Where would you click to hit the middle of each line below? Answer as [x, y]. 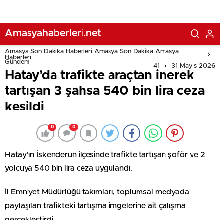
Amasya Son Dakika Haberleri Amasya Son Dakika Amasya [92, 51]
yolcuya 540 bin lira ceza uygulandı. [69, 168]
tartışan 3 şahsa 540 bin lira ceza [105, 91]
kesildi [25, 107]
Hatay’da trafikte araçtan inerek [99, 75]
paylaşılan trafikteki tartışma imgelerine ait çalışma [95, 206]
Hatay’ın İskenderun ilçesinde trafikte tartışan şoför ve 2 [105, 155]
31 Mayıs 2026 [193, 66]
